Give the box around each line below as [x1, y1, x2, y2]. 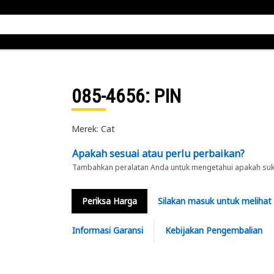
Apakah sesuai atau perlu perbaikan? [72, 147, 245, 160]
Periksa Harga [81, 195, 137, 207]
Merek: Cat [71, 123, 115, 135]
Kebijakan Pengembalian [165, 224, 262, 236]
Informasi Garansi [72, 224, 143, 236]
